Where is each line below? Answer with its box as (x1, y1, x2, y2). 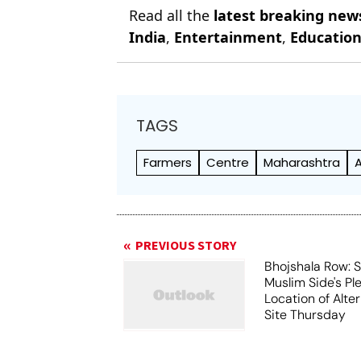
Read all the (129, 6, 214, 25)
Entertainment (174, 27, 283, 47)
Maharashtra (263, 154, 341, 171)
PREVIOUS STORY (135, 237, 237, 255)
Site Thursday (264, 306, 346, 323)
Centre (206, 154, 250, 171)
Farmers (143, 154, 193, 171)
